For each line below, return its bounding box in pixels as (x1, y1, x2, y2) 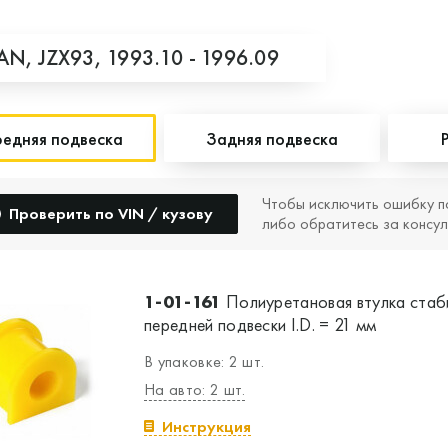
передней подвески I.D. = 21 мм (144, 313, 377, 336)
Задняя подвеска (206, 126, 338, 150)
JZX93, (38, 43, 107, 72)
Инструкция (162, 416, 251, 437)
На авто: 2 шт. (144, 379, 246, 400)
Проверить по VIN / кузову (9, 203, 213, 224)
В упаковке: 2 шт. (144, 351, 265, 372)
